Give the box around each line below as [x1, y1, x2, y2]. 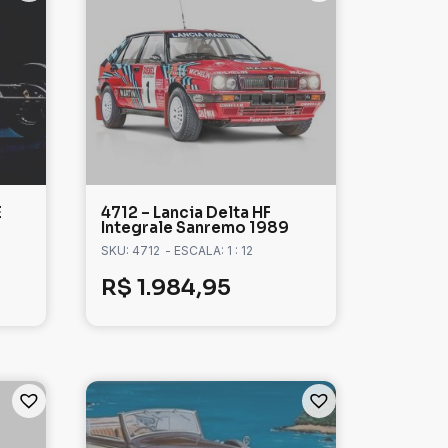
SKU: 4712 [101, 243, 160, 259]
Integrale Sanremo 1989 [101, 218, 289, 238]
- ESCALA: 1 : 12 [165, 243, 253, 259]
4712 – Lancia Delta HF [101, 203, 271, 223]
